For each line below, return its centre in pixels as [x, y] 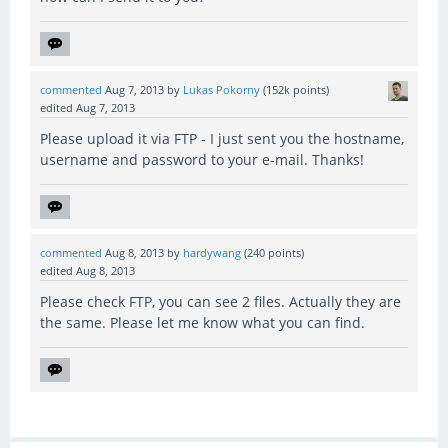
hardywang [212, 253]
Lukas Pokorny [221, 90]
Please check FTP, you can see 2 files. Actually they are [220, 302]
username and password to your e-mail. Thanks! [202, 160]
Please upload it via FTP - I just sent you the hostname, [222, 139]
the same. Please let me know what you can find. [202, 323]
